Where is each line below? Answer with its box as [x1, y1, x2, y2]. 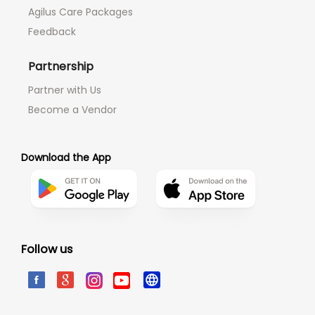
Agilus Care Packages [28, 5, 133, 20]
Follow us [21, 241, 72, 258]
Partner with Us [28, 83, 101, 98]
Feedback [28, 25, 76, 39]
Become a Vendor [28, 103, 117, 117]
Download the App [21, 150, 111, 165]
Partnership [28, 58, 94, 75]
